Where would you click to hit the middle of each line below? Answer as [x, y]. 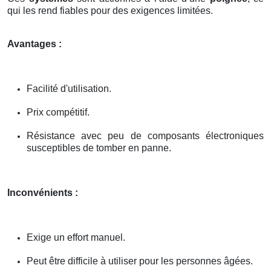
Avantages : [34, 44]
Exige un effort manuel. [76, 237]
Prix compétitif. [58, 112]
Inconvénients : [43, 192]
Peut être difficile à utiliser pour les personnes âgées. [140, 261]
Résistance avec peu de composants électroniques [145, 135]
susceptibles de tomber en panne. [99, 148]
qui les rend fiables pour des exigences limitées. [110, 10]
